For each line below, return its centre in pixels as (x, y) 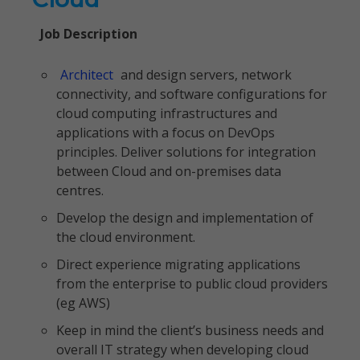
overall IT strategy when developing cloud (182, 350)
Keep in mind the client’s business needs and (190, 330)
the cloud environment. (126, 237)
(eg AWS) (83, 303)
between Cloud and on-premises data (169, 171)
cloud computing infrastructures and (167, 113)
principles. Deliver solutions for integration (186, 152)
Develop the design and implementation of (185, 218)
